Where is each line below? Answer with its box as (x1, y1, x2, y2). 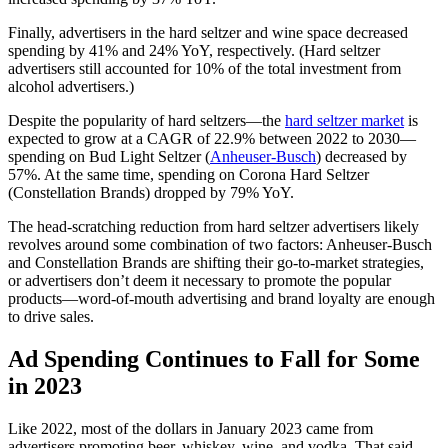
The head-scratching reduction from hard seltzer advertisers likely (8, 218, 419, 236)
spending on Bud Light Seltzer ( (8, 148, 210, 166)
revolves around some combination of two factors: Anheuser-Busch (8, 236, 432, 254)
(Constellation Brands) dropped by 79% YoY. (8, 184, 298, 202)
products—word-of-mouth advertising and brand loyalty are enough (8, 290, 435, 308)
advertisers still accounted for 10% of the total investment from (8, 60, 401, 78)
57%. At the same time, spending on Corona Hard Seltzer (8, 166, 369, 184)
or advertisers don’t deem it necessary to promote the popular (8, 272, 391, 290)
